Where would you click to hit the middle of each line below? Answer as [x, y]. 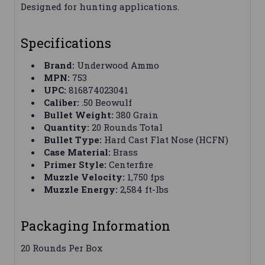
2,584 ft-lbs [143, 190]
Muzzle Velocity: [85, 177]
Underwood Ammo [117, 65]
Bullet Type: [73, 140]
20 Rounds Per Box [62, 248]
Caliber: [62, 103]
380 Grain [136, 115]
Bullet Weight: [79, 115]
